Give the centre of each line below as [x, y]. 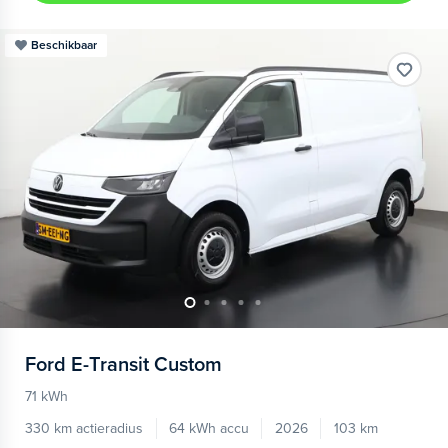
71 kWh [46, 397]
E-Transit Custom [146, 364]
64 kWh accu [208, 428]
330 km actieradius [84, 428]
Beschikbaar [64, 44]
